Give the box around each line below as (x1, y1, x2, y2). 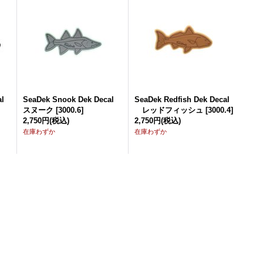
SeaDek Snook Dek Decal (23, 95, 122, 104)
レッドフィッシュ (134, 106, 204, 114)
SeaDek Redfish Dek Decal (134, 95, 230, 104)
